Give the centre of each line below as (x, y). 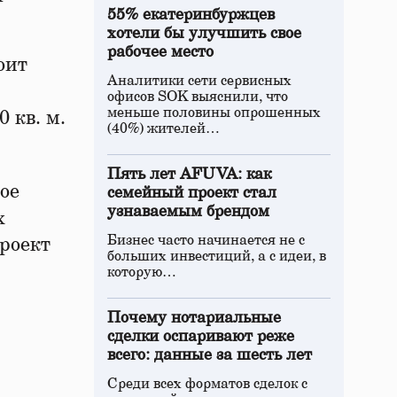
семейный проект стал (192, 193)
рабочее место (160, 52)
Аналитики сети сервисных (199, 81)
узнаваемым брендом (188, 212)
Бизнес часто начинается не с (206, 240)
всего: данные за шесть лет (210, 355)
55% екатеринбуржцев (191, 15)
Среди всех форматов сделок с (207, 384)
